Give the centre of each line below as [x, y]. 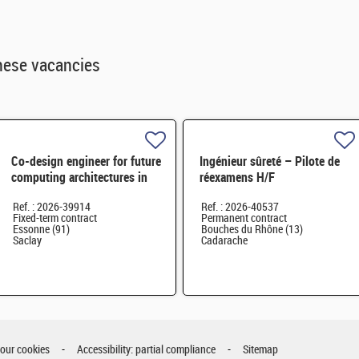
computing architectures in [79, 178]
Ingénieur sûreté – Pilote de [270, 162]
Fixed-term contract [54, 219]
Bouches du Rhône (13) [252, 230]
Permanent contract [244, 219]
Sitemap [260, 350]
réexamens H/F [237, 178]
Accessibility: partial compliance [146, 350]
